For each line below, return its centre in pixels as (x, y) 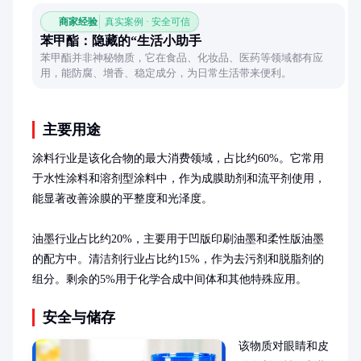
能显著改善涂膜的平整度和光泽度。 (122, 199)
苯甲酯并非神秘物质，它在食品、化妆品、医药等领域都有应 (182, 58)
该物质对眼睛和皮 (284, 346)
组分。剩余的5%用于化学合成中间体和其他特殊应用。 (170, 279)
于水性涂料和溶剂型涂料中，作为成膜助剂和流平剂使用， (179, 178)
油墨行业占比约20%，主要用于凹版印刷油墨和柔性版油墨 (178, 239)
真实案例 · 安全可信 (147, 22)
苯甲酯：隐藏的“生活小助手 (121, 41)
